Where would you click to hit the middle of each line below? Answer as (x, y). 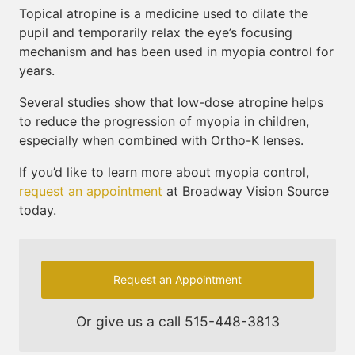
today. (38, 210)
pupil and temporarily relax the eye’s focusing (156, 32)
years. (37, 71)
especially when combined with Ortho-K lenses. (161, 140)
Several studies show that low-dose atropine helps (171, 102)
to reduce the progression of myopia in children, (164, 121)
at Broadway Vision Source (246, 191)
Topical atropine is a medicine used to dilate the (164, 13)
